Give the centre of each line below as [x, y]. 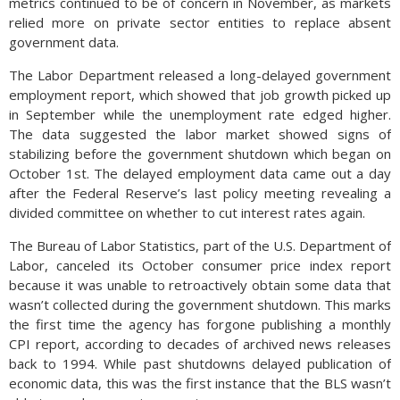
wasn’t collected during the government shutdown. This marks [200, 304]
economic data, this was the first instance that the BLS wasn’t [200, 383]
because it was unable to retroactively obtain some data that [200, 285]
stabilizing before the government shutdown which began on [200, 154]
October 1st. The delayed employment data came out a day [200, 173]
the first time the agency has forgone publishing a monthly [200, 324]
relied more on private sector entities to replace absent [200, 22]
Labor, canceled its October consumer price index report [200, 265]
